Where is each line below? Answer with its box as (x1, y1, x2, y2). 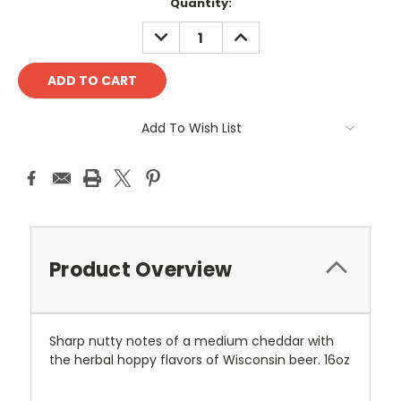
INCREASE (226, 21, 290, 40)
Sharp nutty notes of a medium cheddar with (49, 332, 334, 351)
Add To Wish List (141, 119, 242, 138)
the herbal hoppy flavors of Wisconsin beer (49, 351, 318, 370)
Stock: (18, 12, 59, 30)
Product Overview (49, 256, 232, 285)
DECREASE (147, 21, 214, 40)
